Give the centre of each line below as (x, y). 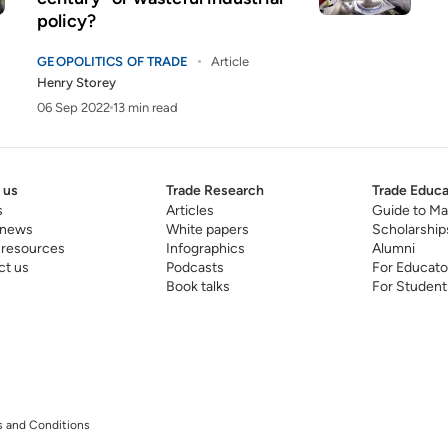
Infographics (205, 248)
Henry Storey (77, 82)
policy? (67, 21)
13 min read (146, 107)
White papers (207, 229)
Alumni (393, 248)
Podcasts (194, 267)
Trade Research (214, 190)
